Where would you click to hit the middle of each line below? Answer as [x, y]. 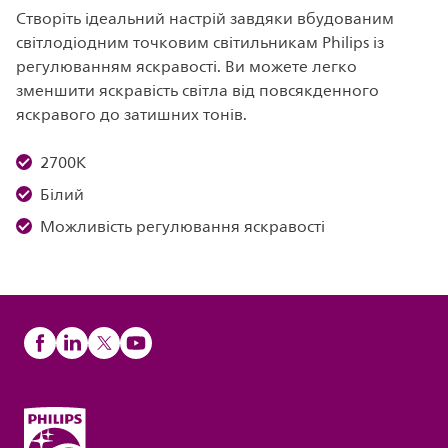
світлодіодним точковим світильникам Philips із [200, 43]
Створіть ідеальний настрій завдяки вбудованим [205, 19]
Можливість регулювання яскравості [182, 227]
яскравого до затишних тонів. [131, 115]
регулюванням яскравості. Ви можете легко [186, 67]
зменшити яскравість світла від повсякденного [197, 91]
